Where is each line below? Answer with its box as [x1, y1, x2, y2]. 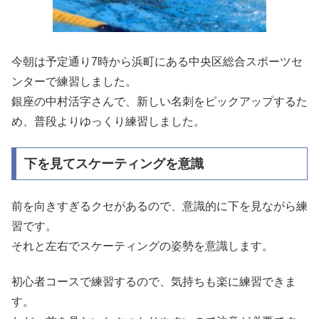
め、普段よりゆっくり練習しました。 [11, 115, 205, 127]
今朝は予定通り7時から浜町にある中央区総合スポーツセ [11, 55, 303, 68]
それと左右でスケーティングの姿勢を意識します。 [11, 239, 273, 252]
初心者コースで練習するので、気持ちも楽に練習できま [11, 276, 296, 288]
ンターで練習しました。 [11, 75, 137, 88]
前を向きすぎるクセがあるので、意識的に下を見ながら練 [11, 199, 308, 212]
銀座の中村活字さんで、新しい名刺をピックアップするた [11, 95, 308, 108]
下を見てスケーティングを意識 [23, 157, 204, 172]
